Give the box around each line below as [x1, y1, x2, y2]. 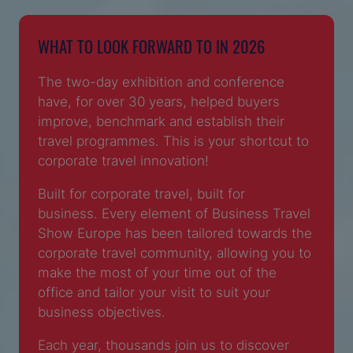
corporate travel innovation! [38, 150, 209, 169]
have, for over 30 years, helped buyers [38, 91, 280, 110]
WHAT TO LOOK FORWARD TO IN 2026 [38, 32, 265, 58]
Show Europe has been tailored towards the [38, 222, 312, 242]
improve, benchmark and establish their [38, 110, 284, 130]
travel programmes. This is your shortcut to [38, 130, 309, 150]
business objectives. [38, 301, 165, 321]
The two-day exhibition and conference [38, 71, 284, 91]
